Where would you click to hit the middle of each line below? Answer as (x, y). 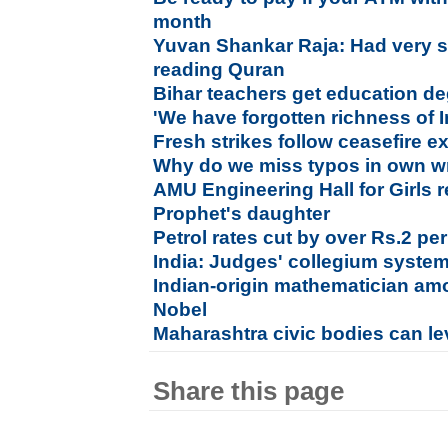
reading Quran (219, 69)
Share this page (249, 391)
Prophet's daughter (242, 213)
